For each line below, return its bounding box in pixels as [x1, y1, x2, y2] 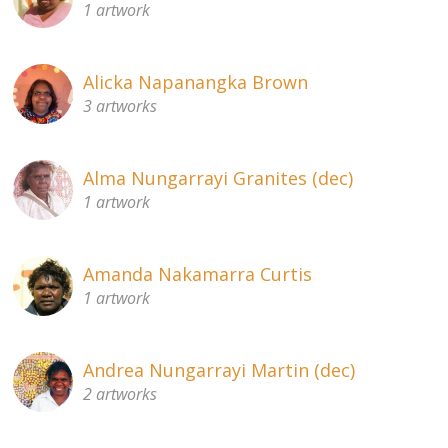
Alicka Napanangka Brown [83, 70, 309, 95]
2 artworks [83, 383, 158, 406]
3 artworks [83, 95, 158, 118]
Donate [31, 100, 95, 125]
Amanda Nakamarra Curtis [83, 262, 313, 287]
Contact [31, 150, 100, 174]
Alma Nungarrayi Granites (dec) [83, 166, 354, 191]
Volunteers [31, 51, 126, 76]
